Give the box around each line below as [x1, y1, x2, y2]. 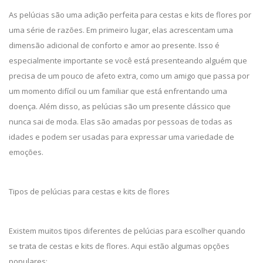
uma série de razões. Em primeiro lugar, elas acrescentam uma [9, 25, 233, 35]
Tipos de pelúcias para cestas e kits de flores [9, 186, 170, 197]
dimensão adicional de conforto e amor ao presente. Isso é [9, 40, 220, 50]
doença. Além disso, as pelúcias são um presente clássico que [9, 101, 231, 112]
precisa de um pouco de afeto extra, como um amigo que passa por [9, 70, 249, 81]
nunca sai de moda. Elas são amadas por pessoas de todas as [9, 116, 232, 127]
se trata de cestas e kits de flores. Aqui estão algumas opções [9, 241, 230, 251]
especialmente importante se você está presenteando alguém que [9, 55, 247, 66]
